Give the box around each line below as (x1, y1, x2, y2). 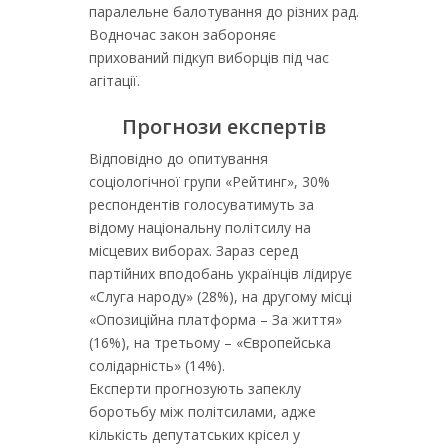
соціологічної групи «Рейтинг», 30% (89, 172, 330, 191)
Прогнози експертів (122, 113, 326, 140)
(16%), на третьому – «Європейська (89, 333, 331, 352)
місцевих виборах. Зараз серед (89, 241, 298, 260)
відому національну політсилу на (89, 218, 311, 237)
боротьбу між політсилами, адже (89, 402, 316, 421)
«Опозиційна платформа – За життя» (89, 310, 342, 329)
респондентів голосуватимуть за (89, 195, 314, 214)
